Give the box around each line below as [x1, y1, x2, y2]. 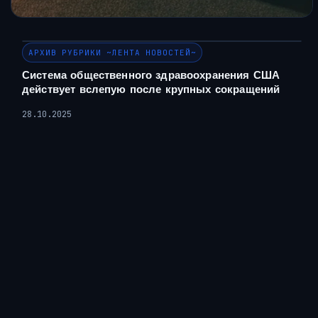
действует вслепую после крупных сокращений [22, 82, 280, 97]
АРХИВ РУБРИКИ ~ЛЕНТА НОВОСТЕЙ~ [28, 48, 197, 58]
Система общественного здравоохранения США [22, 68, 280, 82]
